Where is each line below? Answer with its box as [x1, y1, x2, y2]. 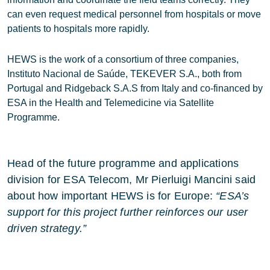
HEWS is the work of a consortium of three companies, [7, 54, 239, 64]
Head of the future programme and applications [7, 157, 239, 169]
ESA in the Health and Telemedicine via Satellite [7, 98, 214, 108]
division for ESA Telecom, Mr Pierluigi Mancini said [7, 174, 256, 186]
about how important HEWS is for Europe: [7, 190, 216, 202]
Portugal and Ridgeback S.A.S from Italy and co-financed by [7, 83, 263, 93]
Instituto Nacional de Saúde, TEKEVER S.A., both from [7, 69, 242, 79]
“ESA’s [216, 190, 250, 202]
